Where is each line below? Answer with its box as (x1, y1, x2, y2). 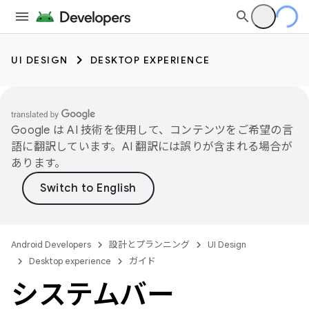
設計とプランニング (109, 239, 190, 250)
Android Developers (11, 239, 91, 250)
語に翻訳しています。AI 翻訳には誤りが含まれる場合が (11, 140, 292, 154)
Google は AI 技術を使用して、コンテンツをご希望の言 (11, 123, 293, 137)
